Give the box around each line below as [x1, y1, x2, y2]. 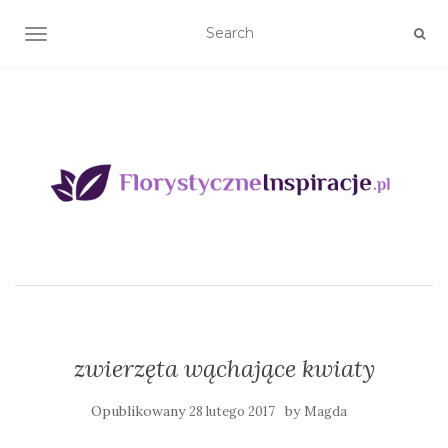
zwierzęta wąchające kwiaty [73, 352, 375, 384]
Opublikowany [91, 401, 189, 420]
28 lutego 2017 [189, 402, 275, 420]
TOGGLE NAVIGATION [35, 27, 194, 45]
